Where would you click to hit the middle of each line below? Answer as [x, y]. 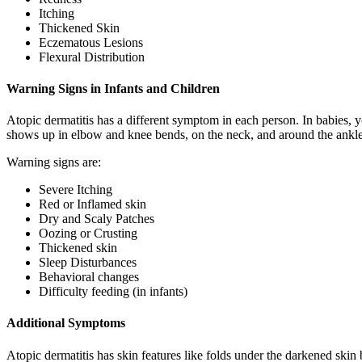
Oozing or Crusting [88, 234]
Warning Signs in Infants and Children [113, 88]
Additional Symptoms [66, 323]
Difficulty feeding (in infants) [113, 292]
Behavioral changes [89, 277]
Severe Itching [76, 190]
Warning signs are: [54, 162]
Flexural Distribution [92, 57]
